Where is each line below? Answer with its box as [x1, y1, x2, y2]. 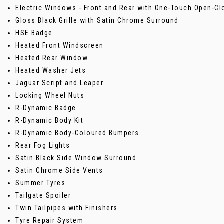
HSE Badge [15, 28, 53, 37]
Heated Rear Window [15, 53, 88, 62]
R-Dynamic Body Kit [15, 116, 83, 124]
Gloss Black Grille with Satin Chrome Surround [15, 16, 179, 24]
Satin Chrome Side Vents [15, 166, 103, 174]
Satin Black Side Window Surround [15, 153, 136, 162]
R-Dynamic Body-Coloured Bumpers [15, 128, 139, 137]
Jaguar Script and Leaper [15, 78, 103, 87]
